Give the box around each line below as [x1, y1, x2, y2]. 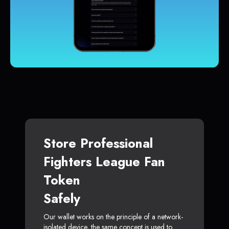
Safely [43, 189, 80, 208]
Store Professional [43, 134, 153, 153]
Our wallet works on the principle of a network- [43, 212, 183, 222]
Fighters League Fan [43, 152, 165, 171]
